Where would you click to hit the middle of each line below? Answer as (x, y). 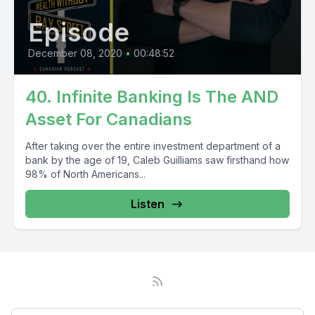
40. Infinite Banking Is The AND (152, 97)
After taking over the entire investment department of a (153, 146)
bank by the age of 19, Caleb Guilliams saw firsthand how (157, 160)
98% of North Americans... (85, 174)
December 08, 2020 (75, 53)
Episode (79, 32)
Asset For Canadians (109, 119)
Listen (148, 204)
